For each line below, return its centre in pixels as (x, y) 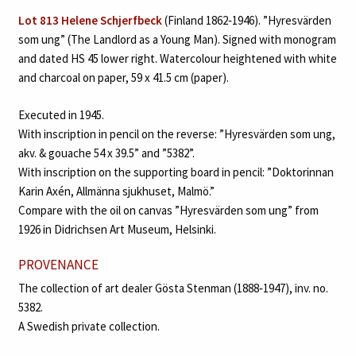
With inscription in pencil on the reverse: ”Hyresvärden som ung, (176, 133)
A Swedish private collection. (89, 326)
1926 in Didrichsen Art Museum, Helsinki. (117, 229)
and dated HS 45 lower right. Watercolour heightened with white (177, 59)
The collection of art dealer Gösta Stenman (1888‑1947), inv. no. (173, 288)
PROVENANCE (58, 265)
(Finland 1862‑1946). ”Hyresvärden (246, 21)
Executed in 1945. (61, 114)
